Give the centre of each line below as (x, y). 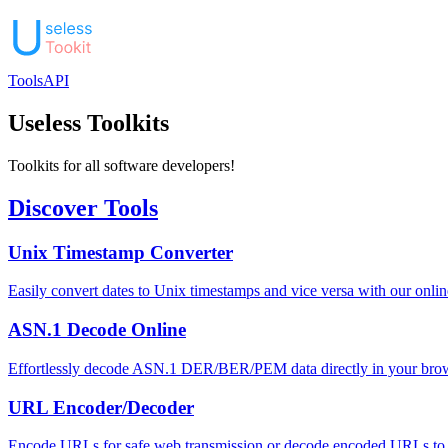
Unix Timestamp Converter (120, 252)
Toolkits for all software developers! (121, 165)
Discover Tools (83, 207)
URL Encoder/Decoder (101, 407)
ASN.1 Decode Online (97, 330)
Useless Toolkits (88, 122)
